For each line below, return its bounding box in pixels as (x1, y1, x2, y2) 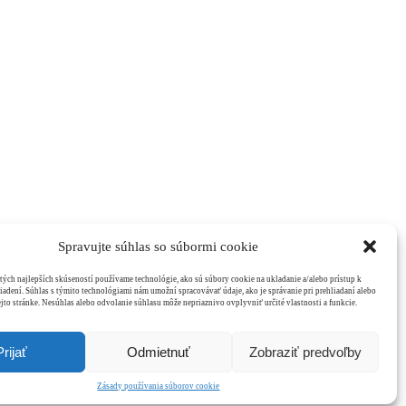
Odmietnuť (126, 343, 190, 360)
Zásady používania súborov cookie (97, 382, 220, 391)
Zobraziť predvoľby (248, 343, 362, 360)
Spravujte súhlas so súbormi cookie (58, 238, 259, 254)
